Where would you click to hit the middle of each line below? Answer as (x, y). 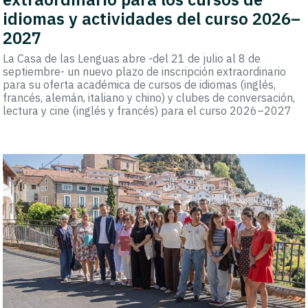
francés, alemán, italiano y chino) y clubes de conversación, (149, 98)
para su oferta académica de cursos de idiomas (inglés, (140, 85)
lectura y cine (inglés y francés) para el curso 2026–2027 (147, 111)
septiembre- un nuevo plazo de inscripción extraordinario (145, 72)
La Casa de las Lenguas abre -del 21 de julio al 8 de (132, 59)
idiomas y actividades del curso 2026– (152, 19)
